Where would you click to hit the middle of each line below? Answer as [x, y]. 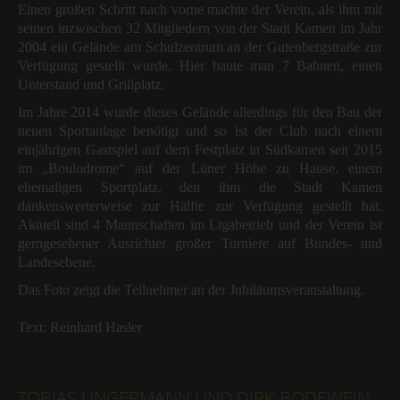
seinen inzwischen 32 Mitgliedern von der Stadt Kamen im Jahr [200, 29]
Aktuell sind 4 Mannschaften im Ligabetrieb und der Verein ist [200, 225]
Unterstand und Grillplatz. [91, 85]
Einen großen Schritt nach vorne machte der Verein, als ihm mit [200, 10]
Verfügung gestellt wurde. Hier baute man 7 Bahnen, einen [200, 66]
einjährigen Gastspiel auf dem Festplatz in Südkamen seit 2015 [200, 150]
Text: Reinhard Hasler [80, 328]
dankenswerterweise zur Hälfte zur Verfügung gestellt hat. [200, 206]
